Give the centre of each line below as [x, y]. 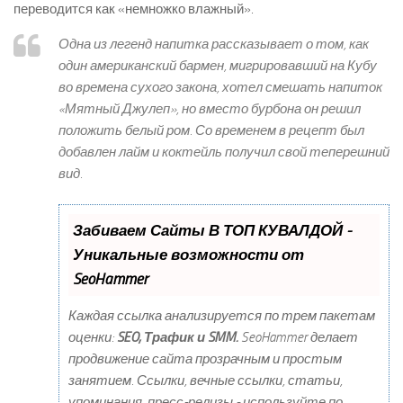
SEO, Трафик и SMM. [178, 337]
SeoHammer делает [298, 337]
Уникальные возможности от [188, 254]
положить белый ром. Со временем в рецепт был [211, 131]
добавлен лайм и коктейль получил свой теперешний [224, 152]
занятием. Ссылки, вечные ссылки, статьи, [206, 380]
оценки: [93, 337]
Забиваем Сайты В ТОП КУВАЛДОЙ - [212, 230]
